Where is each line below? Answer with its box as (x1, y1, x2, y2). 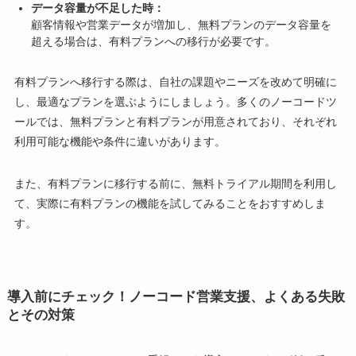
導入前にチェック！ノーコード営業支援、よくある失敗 (6, 288, 345, 304)
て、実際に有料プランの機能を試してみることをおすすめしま (14, 197, 326, 211)
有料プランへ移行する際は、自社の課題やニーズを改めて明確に (14, 75, 337, 89)
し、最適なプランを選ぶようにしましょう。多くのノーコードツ (14, 95, 337, 109)
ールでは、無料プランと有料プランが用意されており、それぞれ (14, 115, 337, 129)
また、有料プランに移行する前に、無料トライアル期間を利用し (14, 177, 337, 191)
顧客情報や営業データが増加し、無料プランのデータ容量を (30, 18, 331, 32)
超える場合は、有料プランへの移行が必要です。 (30, 35, 276, 48)
